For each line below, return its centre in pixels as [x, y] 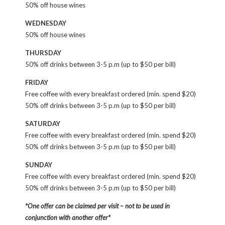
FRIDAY [37, 82]
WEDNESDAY [46, 23]
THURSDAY [43, 52]
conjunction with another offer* [68, 217]
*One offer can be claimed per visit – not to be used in [97, 206]
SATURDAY [43, 123]
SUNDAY [39, 164]
